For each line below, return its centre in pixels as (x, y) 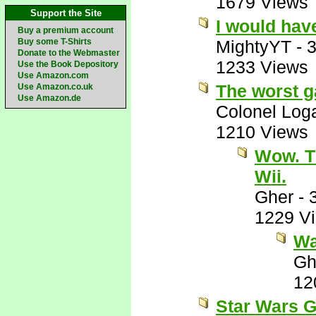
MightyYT (254, 47)
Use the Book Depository (68, 64)
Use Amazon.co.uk (55, 87)
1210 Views (262, 132)
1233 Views (262, 67)
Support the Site (66, 13)
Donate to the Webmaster (69, 53)
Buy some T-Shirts (55, 42)
